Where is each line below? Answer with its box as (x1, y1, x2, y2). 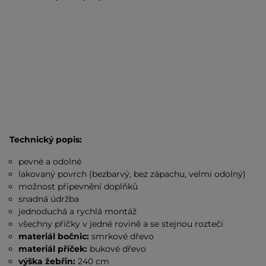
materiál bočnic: (18, 231, 90, 242)
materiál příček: (18, 243, 88, 254)
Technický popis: (9, 134, 82, 145)
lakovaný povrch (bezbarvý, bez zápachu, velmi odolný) (18, 169, 246, 179)
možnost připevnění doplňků (18, 181, 138, 192)
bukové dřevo (87, 243, 147, 254)
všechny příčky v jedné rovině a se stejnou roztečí (18, 218, 224, 229)
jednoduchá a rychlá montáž (18, 206, 137, 217)
